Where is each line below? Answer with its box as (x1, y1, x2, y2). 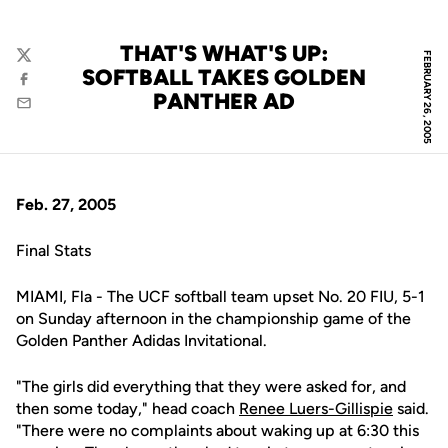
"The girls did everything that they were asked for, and (16, 377, 406, 396)
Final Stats (16, 241, 91, 260)
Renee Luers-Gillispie (239, 399, 393, 418)
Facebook (15, 79, 82, 98)
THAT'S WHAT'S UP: (119, 40, 329, 67)
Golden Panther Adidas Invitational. (16, 331, 267, 350)
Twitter (15, 55, 64, 74)
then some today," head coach (16, 399, 239, 418)
